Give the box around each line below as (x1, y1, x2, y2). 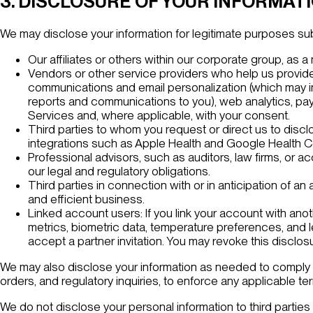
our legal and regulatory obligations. (28, 164, 210, 179)
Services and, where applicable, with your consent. (28, 108, 290, 123)
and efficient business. (28, 192, 145, 207)
